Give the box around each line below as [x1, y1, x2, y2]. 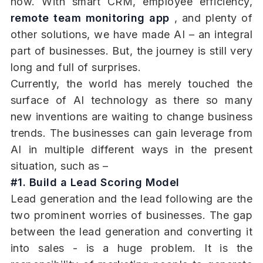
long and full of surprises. [10, 61, 141, 74]
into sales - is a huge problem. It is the [10, 242, 253, 255]
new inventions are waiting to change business [10, 110, 253, 123]
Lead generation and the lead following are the [10, 193, 253, 205]
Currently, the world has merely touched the [10, 77, 253, 90]
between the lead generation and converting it [10, 225, 253, 238]
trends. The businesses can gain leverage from [10, 127, 253, 140]
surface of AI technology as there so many [10, 94, 253, 107]
